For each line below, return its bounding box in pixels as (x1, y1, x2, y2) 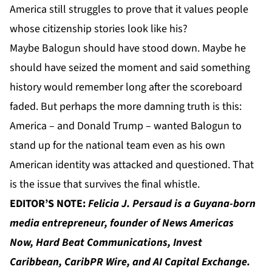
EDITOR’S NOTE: (10, 195, 88, 211)
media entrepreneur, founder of (10, 215, 162, 231)
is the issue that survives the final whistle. (10, 176, 200, 192)
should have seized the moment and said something (10, 59, 250, 75)
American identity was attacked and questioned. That (10, 157, 254, 172)
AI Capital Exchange (153, 254, 247, 270)
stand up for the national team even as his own (10, 137, 225, 153)
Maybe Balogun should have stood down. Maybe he (10, 40, 246, 56)
